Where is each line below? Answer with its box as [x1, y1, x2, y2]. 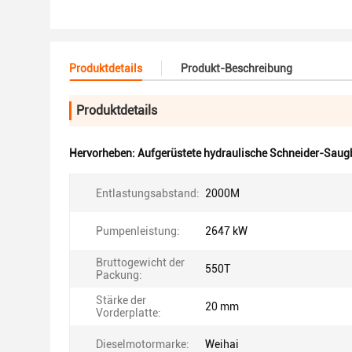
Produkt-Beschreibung [181, 62, 292, 75]
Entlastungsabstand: [96, 187, 200, 200]
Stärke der [96, 294, 146, 306]
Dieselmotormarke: [96, 338, 189, 350]
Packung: [96, 269, 142, 281]
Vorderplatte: [96, 306, 161, 319]
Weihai [205, 338, 239, 350]
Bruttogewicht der [96, 256, 185, 269]
